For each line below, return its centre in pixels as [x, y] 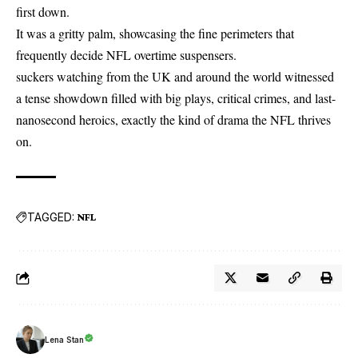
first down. [43, 12]
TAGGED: [51, 217]
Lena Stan [64, 339]
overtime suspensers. [184, 55]
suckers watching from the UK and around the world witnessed [175, 77]
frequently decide [61, 55]
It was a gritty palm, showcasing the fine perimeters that [155, 34]
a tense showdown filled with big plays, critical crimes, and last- [176, 98]
